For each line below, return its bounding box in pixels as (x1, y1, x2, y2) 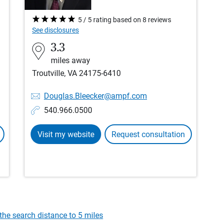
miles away (51, 56, 90, 66)
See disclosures (32, 26, 79, 35)
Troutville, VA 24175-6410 (32, 69, 121, 78)
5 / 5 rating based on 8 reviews (78, 16, 171, 24)
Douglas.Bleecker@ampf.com (44, 91, 147, 101)
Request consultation (111, 130, 185, 140)
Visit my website (37, 130, 94, 140)
